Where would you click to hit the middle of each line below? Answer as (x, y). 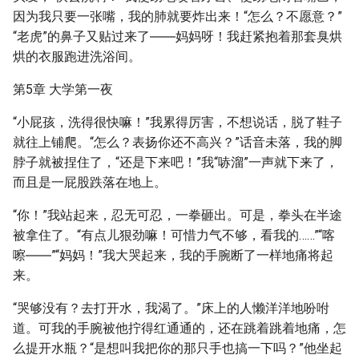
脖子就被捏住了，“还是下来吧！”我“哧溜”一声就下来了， (175, 162)
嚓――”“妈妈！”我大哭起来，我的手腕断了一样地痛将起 (173, 255)
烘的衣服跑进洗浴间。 (77, 56)
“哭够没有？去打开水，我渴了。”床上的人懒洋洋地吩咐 (171, 308)
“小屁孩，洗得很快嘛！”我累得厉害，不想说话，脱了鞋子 (177, 122)
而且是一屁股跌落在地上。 (90, 182)
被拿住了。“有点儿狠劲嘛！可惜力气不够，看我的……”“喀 (174, 235)
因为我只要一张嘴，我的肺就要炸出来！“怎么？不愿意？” (177, 16)
